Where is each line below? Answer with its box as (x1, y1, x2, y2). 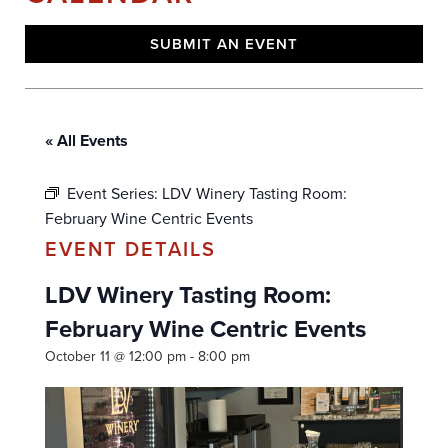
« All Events (45, 128, 128, 152)
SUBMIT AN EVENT (150, 32, 298, 55)
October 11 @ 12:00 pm (45, 345, 186, 367)
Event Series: (67, 181, 162, 205)
